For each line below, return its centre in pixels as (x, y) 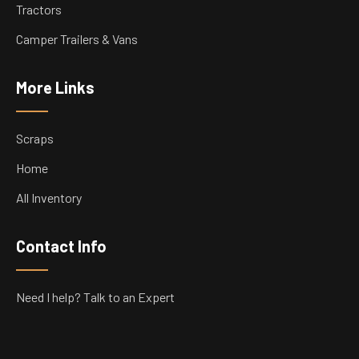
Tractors (39, 10)
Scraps (35, 139)
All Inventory (49, 198)
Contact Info (61, 246)
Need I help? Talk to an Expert (95, 297)
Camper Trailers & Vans (77, 39)
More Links (55, 88)
